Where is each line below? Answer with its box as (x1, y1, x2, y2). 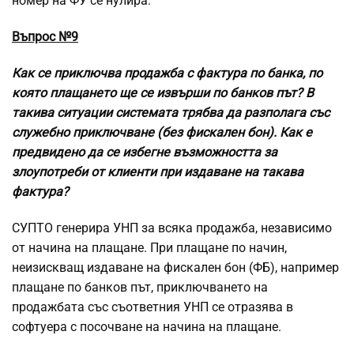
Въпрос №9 (12, 29, 78, 45)
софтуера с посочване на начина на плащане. (12, 319, 281, 335)
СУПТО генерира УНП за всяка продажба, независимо (12, 220, 332, 236)
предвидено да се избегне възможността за (12, 145, 277, 160)
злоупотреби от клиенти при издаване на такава (12, 164, 303, 180)
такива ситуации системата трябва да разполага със (12, 105, 330, 121)
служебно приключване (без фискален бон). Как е (12, 125, 312, 141)
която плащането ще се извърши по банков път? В (12, 85, 314, 101)
